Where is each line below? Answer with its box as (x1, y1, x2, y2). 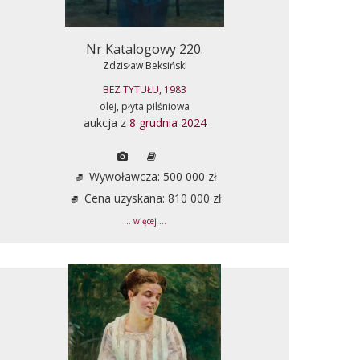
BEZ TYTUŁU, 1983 (103, 82, 186, 96)
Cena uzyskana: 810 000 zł (80, 190, 222, 206)
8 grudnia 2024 (129, 114, 207, 130)
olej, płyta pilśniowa (100, 99, 190, 113)
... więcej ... (123, 215, 166, 227)
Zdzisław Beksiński (102, 58, 187, 72)
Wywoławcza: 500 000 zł (85, 168, 217, 184)
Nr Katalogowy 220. (86, 39, 203, 58)
